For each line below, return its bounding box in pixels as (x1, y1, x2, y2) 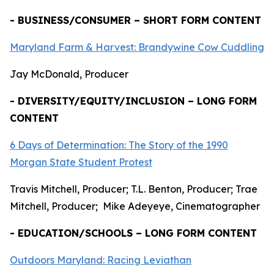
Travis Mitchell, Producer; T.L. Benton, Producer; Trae (10, 183, 257, 195)
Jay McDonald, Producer (10, 68, 128, 80)
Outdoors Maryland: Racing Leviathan (10, 254, 191, 266)
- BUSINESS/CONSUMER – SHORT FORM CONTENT (10, 14, 261, 26)
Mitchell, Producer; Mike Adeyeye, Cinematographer (10, 200, 262, 212)
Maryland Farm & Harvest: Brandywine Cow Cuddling (10, 41, 264, 53)
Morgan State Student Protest (10, 156, 152, 168)
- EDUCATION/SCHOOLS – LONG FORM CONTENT (10, 227, 257, 239)
